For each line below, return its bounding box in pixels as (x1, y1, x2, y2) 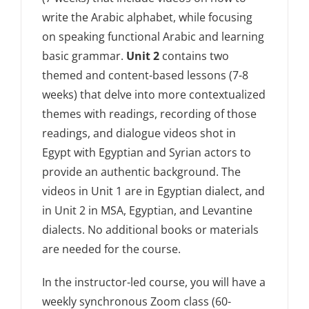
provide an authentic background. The (42, 164, 241, 180)
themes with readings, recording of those (42, 106, 257, 122)
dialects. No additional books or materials (42, 222, 259, 238)
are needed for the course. (42, 241, 181, 257)
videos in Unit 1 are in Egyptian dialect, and (42, 183, 266, 199)
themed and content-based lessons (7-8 (42, 68, 249, 83)
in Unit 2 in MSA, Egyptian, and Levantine (42, 203, 253, 219)
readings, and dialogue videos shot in (42, 126, 237, 141)
